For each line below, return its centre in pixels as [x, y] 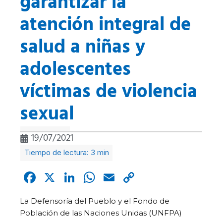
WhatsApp [133, 177]
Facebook [71, 177]
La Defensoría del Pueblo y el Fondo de [95, 201]
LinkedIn [106, 177]
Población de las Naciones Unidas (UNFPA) [101, 213]
